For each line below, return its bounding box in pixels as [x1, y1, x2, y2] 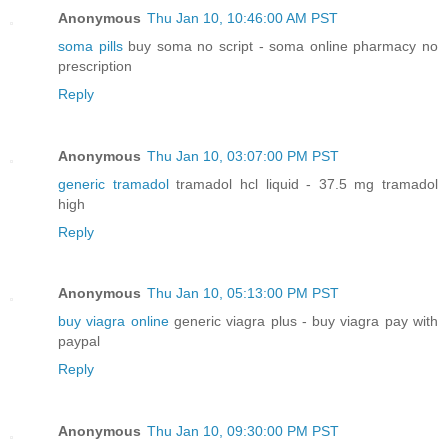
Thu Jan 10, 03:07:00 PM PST [147, 147, 339, 164]
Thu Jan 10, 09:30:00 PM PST [147, 423, 339, 440]
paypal [58, 333, 100, 350]
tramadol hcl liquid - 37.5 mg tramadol [168, 175, 438, 192]
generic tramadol [58, 175, 169, 192]
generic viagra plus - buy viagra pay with [168, 313, 439, 330]
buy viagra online [58, 313, 169, 330]
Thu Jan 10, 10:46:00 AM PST [147, 9, 338, 26]
